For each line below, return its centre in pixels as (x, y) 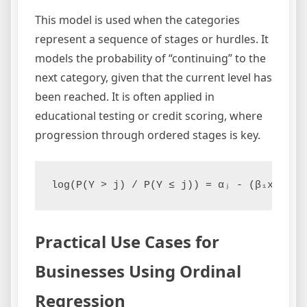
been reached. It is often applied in (125, 97)
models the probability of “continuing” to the (150, 59)
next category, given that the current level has (153, 78)
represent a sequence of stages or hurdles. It (152, 39)
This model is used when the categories (137, 20)
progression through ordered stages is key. (148, 135)
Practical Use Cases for (127, 242)
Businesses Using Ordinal (138, 271)
